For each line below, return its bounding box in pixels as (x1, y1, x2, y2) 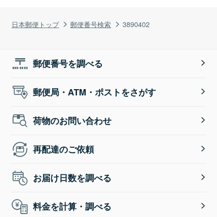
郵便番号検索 (70, 18, 111, 29)
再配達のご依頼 (33, 142, 94, 155)
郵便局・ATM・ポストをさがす (33, 85, 156, 98)
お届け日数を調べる (33, 171, 112, 184)
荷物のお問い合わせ (33, 114, 112, 127)
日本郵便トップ (12, 18, 59, 29)
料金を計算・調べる (33, 200, 112, 213)
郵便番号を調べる (33, 57, 103, 70)
